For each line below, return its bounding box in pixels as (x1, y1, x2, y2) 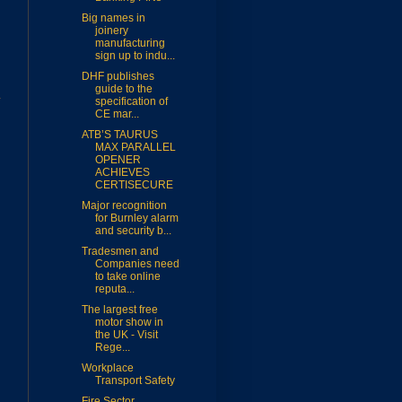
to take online (94, 270, 161, 284)
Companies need (94, 258, 179, 271)
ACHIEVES (94, 166, 150, 179)
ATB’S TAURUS (81, 128, 158, 142)
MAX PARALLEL (94, 141, 176, 154)
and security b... (94, 224, 171, 238)
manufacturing (94, 37, 165, 50)
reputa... (94, 283, 135, 296)
